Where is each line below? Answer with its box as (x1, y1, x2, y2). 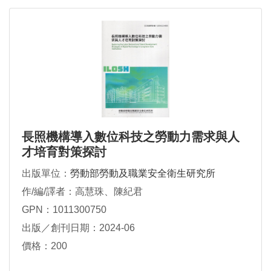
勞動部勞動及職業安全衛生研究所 (70, 168, 215, 179)
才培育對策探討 (22, 145, 106, 159)
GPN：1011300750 (22, 204, 106, 215)
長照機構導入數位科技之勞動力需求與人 (22, 130, 240, 144)
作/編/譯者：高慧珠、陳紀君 (22, 186, 143, 197)
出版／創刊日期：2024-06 (22, 223, 135, 233)
